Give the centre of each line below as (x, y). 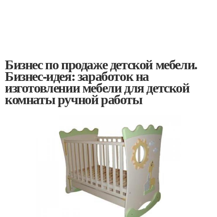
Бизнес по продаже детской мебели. (101, 64)
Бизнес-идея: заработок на (77, 76)
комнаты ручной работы (74, 99)
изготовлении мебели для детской (97, 88)
